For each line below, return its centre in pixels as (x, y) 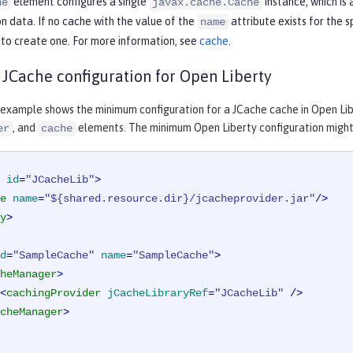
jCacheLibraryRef (158, 294)
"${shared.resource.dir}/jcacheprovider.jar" (180, 199)
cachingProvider (54, 294)
